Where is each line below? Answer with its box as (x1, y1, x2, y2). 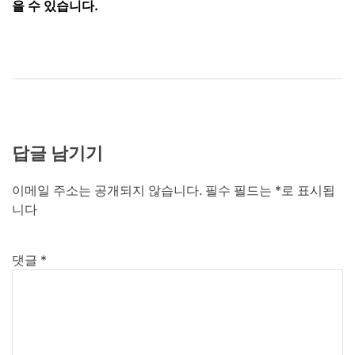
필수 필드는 (205, 182, 275, 199)
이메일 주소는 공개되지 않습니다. (12, 182, 202, 199)
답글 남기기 (12, 143, 103, 164)
